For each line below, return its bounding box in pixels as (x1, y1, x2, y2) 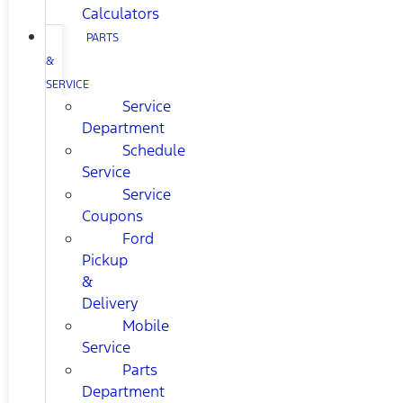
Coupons (82, 206, 143, 227)
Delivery (82, 293, 139, 314)
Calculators (82, 4, 159, 24)
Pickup (82, 250, 128, 271)
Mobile (122, 316, 169, 336)
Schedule (122, 140, 185, 161)
